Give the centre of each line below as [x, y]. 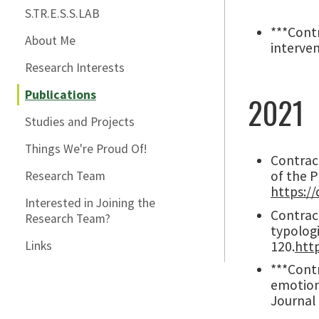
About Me [50, 41]
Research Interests [75, 68]
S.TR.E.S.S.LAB [62, 14]
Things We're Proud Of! [86, 149]
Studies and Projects [80, 122]
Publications [61, 95]
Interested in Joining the [90, 203]
